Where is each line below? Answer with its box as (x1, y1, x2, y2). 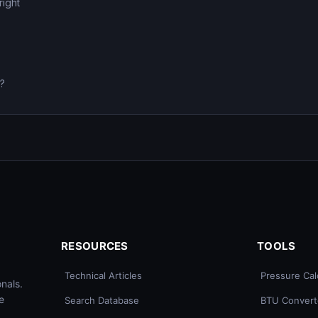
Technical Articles (65, 270, 142, 282)
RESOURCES (61, 239, 128, 253)
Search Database (65, 294, 139, 306)
